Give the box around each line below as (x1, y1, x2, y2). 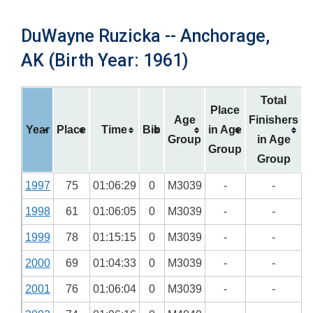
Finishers (249, 114, 298, 126)
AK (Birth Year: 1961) (21, 50, 188, 71)
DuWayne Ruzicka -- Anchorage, (21, 26, 270, 46)
